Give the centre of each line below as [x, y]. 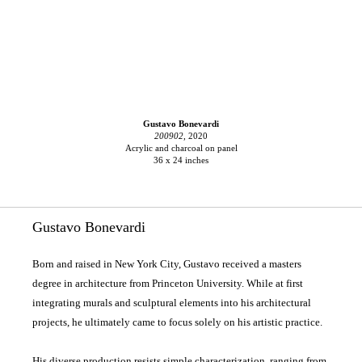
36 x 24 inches [181, 160]
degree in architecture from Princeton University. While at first [168, 284]
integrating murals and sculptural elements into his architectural [172, 303]
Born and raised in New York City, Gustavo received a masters [167, 264]
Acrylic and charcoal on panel [181, 147]
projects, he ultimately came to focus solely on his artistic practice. [177, 322]
